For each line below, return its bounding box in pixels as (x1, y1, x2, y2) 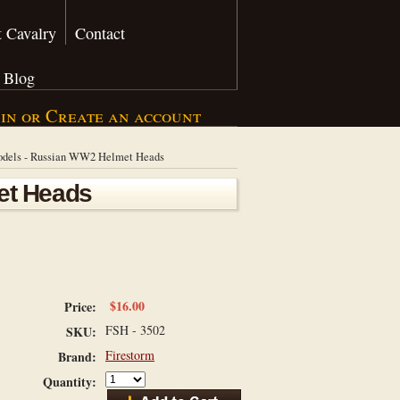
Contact (75, 22, 125, 44)
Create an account (46, 103, 201, 128)
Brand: (58, 347, 96, 366)
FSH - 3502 (105, 321, 165, 338)
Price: (64, 297, 96, 316)
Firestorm (105, 346, 154, 363)
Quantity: (43, 372, 96, 391)
